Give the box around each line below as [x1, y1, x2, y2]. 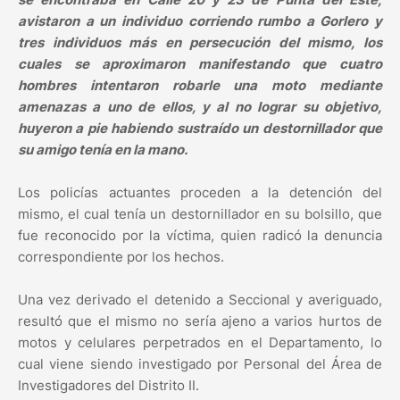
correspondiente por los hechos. [18, 248, 224, 266]
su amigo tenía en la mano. [18, 141, 187, 159]
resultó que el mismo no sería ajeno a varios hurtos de [18, 312, 382, 330]
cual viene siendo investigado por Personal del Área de [18, 355, 382, 373]
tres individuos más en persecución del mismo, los [18, 34, 382, 52]
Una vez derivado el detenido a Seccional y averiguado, [18, 291, 382, 309]
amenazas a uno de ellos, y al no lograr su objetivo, [18, 98, 382, 116]
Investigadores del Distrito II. [18, 377, 199, 395]
